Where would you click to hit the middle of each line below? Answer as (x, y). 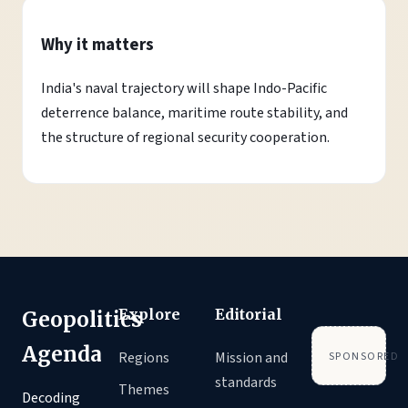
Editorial (249, 314)
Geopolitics (82, 319)
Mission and (251, 357)
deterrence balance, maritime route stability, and (194, 112)
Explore (149, 314)
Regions (144, 357)
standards (246, 382)
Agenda (62, 354)
